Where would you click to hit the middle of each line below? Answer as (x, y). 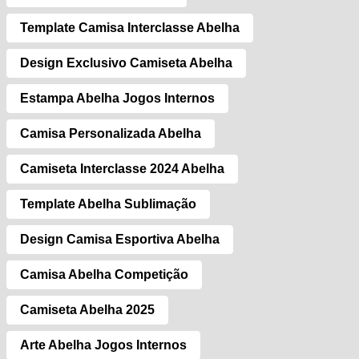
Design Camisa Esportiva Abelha (120, 240)
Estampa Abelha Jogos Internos (117, 99)
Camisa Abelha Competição (104, 275)
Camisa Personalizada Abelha (111, 134)
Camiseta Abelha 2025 (87, 310)
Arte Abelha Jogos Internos (103, 345)
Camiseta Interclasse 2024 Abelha (122, 169)
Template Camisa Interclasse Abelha (130, 28)
